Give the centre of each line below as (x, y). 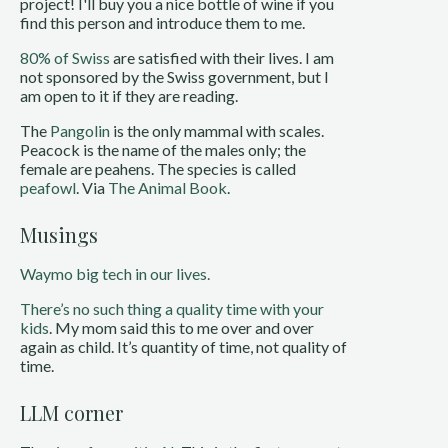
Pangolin (80, 130)
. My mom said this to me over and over (181, 327)
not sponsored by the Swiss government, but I (174, 76)
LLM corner (71, 412)
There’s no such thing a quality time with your (172, 308)
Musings (59, 234)
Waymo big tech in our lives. (115, 273)
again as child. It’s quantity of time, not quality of (183, 346)
